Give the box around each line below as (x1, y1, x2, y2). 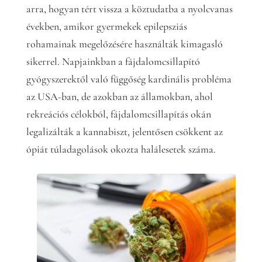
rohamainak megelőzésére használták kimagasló (26, 37, 223, 50)
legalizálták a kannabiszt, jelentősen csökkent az (26, 125, 223, 138)
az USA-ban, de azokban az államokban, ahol (26, 90, 213, 103)
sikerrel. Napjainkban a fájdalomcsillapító (26, 55, 200, 68)
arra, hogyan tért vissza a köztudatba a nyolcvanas (26, 2, 233, 15)
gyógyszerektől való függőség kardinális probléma (26, 73, 232, 85)
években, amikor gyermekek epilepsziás (26, 20, 187, 33)
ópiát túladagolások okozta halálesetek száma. (26, 143, 216, 156)
